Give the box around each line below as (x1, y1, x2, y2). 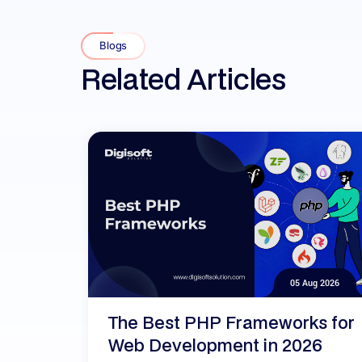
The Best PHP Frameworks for (108, 311, 355, 335)
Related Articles (81, 59, 286, 98)
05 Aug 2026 (289, 276, 339, 289)
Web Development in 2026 (108, 334, 322, 357)
